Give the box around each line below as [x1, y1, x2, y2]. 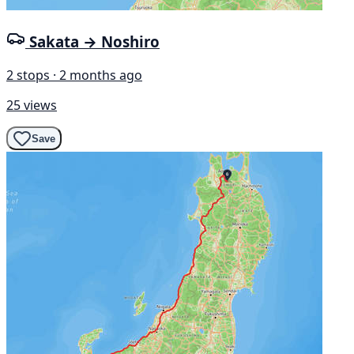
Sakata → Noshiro [29, 32, 160, 52]
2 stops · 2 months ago [6, 66, 142, 85]
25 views [6, 96, 57, 115]
